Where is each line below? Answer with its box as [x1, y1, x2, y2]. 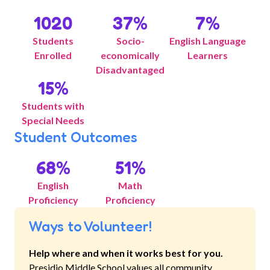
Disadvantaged [96, 64, 165, 75]
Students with [22, 100, 84, 111]
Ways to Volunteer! [29, 218, 152, 235]
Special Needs [22, 115, 84, 126]
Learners [187, 49, 228, 61]
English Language [169, 35, 246, 46]
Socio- [116, 35, 145, 46]
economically [101, 49, 160, 61]
